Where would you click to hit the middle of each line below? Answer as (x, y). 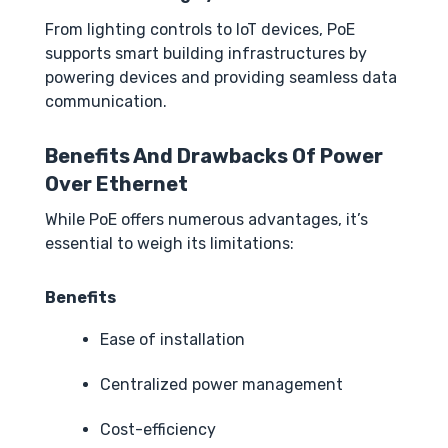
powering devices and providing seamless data (221, 78)
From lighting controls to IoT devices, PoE (200, 30)
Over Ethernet (116, 184)
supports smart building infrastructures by (206, 54)
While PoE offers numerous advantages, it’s (206, 220)
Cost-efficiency (158, 430)
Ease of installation (172, 340)
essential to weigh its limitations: (169, 244)
